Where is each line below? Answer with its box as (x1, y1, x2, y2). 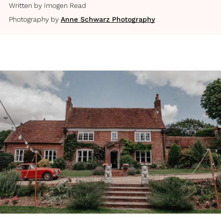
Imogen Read (44, 1, 86, 9)
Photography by (9, 15, 59, 23)
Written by (9, 1, 42, 9)
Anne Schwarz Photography (61, 15, 155, 23)
